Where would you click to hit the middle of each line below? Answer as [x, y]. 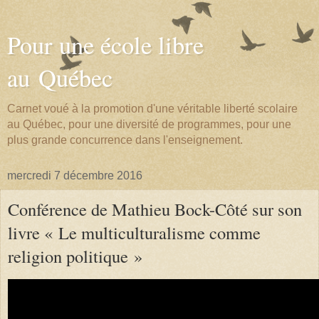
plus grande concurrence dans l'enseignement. [125, 140]
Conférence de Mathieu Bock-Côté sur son [155, 209]
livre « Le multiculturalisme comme [134, 232]
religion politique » [75, 256]
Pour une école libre [105, 45]
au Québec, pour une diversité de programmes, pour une [149, 124]
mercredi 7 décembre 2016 [75, 176]
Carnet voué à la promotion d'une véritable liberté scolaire [152, 109]
